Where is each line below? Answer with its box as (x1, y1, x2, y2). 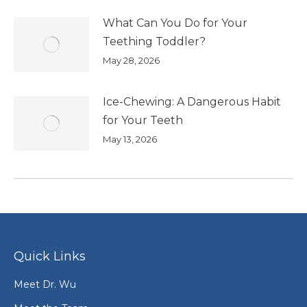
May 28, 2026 (103, 54, 160, 66)
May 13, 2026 (103, 133, 157, 145)
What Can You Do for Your (103, 16, 247, 29)
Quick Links (14, 248, 86, 264)
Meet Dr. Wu (14, 278, 76, 291)
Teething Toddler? (103, 34, 206, 48)
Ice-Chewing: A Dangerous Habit (103, 95, 281, 108)
